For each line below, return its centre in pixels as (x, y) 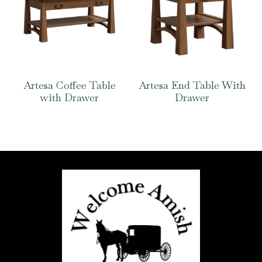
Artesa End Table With (192, 85)
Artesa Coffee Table (70, 85)
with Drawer (70, 97)
